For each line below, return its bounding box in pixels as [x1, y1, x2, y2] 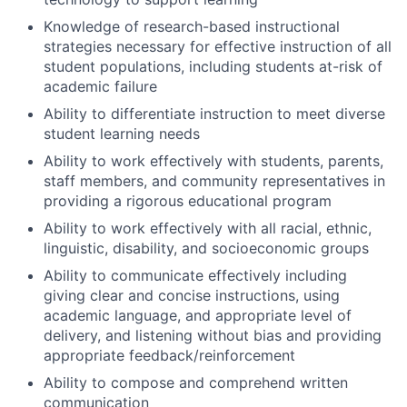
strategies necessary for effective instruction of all [44, 36, 392, 55]
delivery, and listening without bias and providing [44, 325, 382, 344]
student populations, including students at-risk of [44, 56, 382, 75]
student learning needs [44, 124, 200, 143]
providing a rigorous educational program [44, 191, 332, 210]
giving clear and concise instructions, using [44, 285, 340, 304]
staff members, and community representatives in [44, 171, 385, 190]
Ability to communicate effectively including [44, 265, 347, 284]
